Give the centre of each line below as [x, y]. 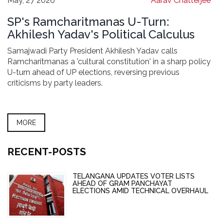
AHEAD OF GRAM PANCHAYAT [122, 183]
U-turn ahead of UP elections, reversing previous [93, 73]
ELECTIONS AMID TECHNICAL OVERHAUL [140, 191]
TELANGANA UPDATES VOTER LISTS [133, 176]
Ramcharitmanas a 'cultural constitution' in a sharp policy [109, 62]
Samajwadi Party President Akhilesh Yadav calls [92, 51]
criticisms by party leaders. [55, 83]
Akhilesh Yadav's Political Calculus [101, 35]
